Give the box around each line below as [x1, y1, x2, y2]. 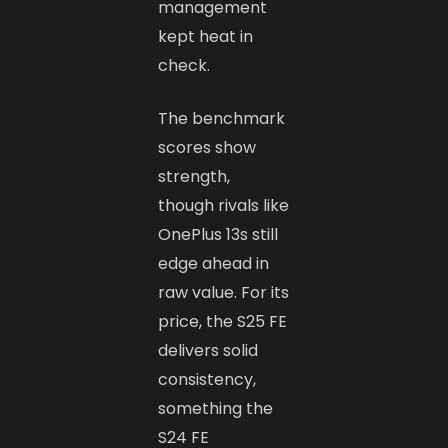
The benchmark [158, 107, 286, 131]
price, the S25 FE [158, 310, 288, 334]
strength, [158, 165, 231, 189]
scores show [158, 136, 257, 160]
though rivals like [158, 194, 290, 218]
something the [158, 397, 274, 421]
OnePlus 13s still [158, 223, 279, 247]
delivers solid [158, 339, 259, 363]
